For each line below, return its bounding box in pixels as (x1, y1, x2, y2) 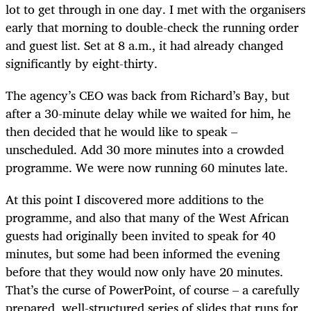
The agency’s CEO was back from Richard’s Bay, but (6, 85, 289, 106)
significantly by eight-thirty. (6, 52, 158, 74)
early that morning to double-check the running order (6, 16, 299, 37)
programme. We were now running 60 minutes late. (6, 157, 292, 178)
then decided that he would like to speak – (6, 121, 237, 142)
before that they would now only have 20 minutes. (6, 261, 283, 283)
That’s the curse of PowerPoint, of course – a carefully (6, 279, 300, 301)
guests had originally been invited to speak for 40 (6, 225, 276, 246)
